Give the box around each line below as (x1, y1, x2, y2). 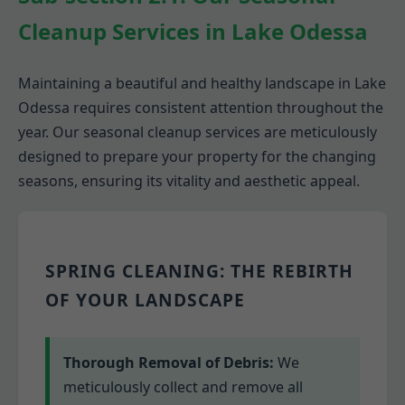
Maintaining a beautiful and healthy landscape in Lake (18, 72, 386, 93)
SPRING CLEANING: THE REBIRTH (45, 258, 353, 283)
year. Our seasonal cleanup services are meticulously (18, 121, 377, 142)
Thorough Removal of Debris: (63, 353, 274, 373)
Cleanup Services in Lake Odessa (18, 15, 368, 46)
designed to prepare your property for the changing (18, 146, 376, 166)
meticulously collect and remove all (63, 377, 303, 398)
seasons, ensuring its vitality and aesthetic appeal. (18, 170, 360, 191)
